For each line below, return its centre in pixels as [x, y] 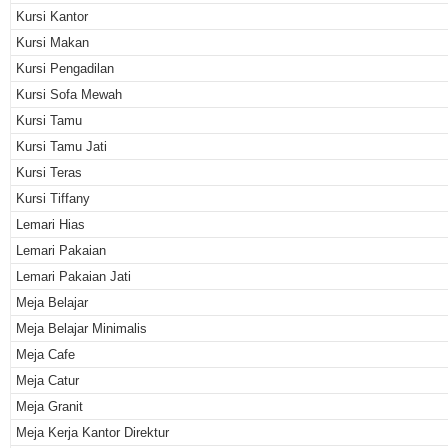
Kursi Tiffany [53, 198]
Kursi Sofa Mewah [69, 94]
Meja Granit [49, 406]
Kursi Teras [49, 172]
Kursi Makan [52, 42]
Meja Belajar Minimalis [81, 328]
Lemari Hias [50, 224]
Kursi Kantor [52, 16]
